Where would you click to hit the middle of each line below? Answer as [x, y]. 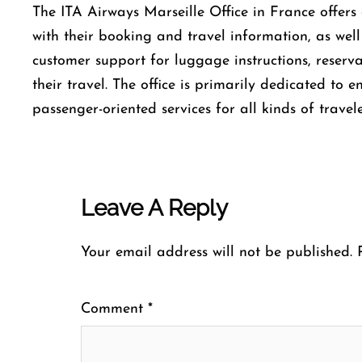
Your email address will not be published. [217, 253]
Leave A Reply [154, 208]
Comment [114, 309]
